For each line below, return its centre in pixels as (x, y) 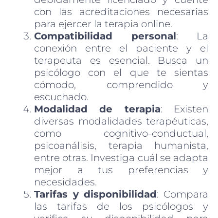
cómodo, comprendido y (121, 84)
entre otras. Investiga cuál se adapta (121, 157)
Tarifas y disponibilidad (96, 194)
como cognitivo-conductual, (121, 133)
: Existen (184, 109)
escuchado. (61, 97)
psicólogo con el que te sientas (121, 72)
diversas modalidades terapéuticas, (121, 121)
